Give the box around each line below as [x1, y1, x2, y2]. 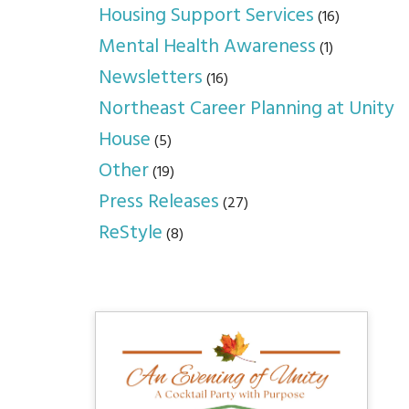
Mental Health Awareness [99, 31, 317, 64]
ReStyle [99, 217, 163, 250]
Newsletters [99, 62, 204, 95]
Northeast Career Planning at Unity [99, 93, 395, 126]
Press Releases [99, 186, 220, 219]
